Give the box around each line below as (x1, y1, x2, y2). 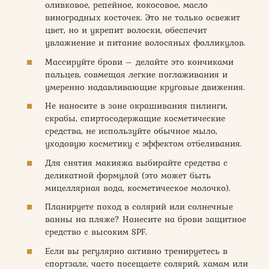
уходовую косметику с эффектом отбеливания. (45, 137, 242, 151)
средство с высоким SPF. (45, 225, 147, 239)
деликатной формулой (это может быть (45, 168, 211, 182)
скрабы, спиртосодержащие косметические (45, 112, 225, 125)
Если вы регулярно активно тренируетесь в (45, 244, 228, 258)
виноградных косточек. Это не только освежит (45, 11, 240, 25)
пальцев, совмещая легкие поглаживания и (45, 67, 228, 81)
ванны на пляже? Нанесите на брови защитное (45, 213, 246, 226)
